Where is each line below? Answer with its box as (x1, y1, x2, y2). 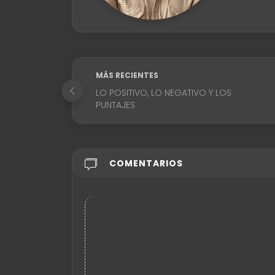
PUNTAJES (96, 99, 135, 112)
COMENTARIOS (109, 157, 183, 170)
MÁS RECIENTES (96, 70, 158, 81)
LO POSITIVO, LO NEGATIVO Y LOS (96, 87, 231, 99)
